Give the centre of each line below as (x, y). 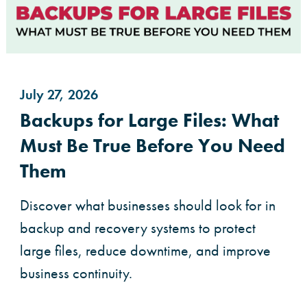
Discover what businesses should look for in (148, 206)
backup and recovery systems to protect (138, 228)
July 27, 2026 (59, 95)
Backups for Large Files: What (149, 121)
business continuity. (76, 273)
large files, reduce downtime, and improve (145, 251)
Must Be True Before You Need (152, 146)
